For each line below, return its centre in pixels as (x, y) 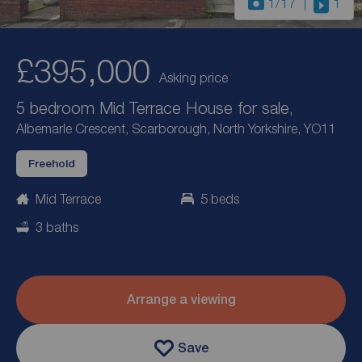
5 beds (220, 199)
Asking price (194, 78)
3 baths (57, 227)
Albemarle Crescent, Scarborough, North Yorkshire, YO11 (176, 129)
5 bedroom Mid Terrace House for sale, (155, 108)
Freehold (52, 164)
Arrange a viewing (181, 300)
